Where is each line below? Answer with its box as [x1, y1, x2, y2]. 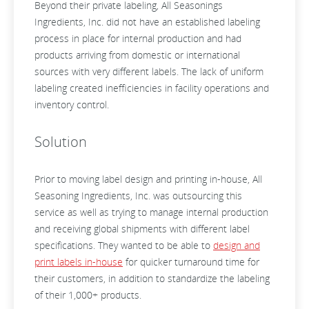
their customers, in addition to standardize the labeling [34, 272, 270, 285]
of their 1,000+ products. [34, 288, 141, 301]
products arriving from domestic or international [34, 48, 240, 61]
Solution [34, 132, 87, 151]
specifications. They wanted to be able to [34, 239, 213, 252]
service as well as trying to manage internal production [34, 206, 268, 219]
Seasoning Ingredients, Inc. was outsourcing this [34, 189, 242, 202]
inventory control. [34, 98, 109, 111]
